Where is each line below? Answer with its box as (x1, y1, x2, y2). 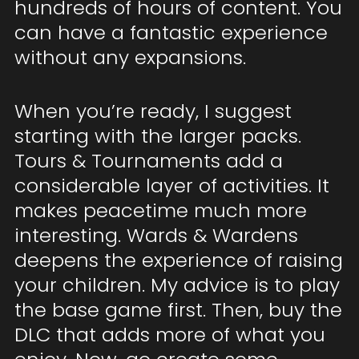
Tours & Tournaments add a (14, 147, 283, 175)
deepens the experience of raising (14, 247, 343, 274)
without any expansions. (14, 44, 246, 71)
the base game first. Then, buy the (14, 296, 342, 324)
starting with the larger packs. (14, 123, 301, 150)
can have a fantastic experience (14, 19, 328, 46)
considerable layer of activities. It (14, 172, 329, 200)
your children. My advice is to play (14, 272, 340, 299)
